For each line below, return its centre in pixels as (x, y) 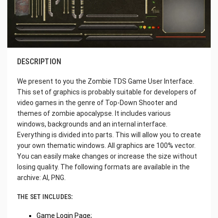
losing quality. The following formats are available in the (103, 167)
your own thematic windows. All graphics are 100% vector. (106, 145)
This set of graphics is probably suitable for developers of (107, 92)
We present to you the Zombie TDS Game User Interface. (106, 81)
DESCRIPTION (39, 61)
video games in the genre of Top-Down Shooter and (97, 102)
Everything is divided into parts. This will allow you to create (109, 135)
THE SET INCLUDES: (45, 196)
